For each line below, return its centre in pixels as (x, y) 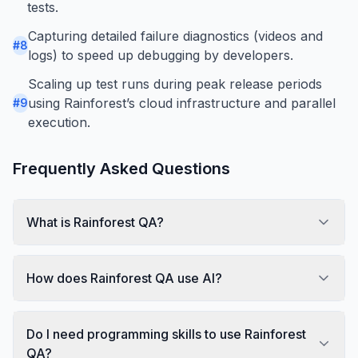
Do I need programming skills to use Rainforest (166, 334)
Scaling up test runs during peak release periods (175, 84)
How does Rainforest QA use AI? (124, 278)
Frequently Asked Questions (121, 168)
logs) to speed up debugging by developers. (161, 55)
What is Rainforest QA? (95, 222)
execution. (59, 122)
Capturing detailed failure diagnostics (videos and (175, 36)
